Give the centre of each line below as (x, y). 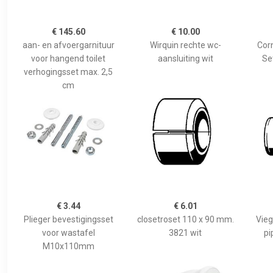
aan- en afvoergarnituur (68, 45)
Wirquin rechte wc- (185, 45)
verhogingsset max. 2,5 (68, 72)
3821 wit (185, 232)
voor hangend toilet (68, 58)
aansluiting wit (185, 58)
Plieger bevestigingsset (68, 219)
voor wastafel (68, 232)
